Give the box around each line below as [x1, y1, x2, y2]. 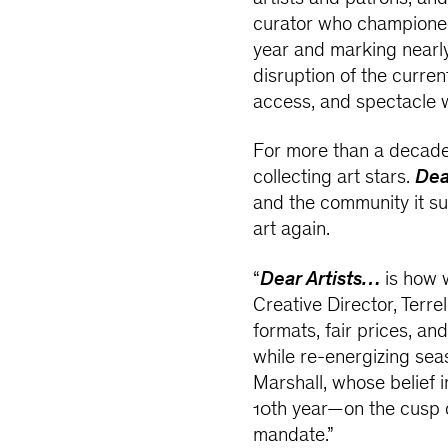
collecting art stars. [253, 168, 416, 190]
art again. [253, 220, 331, 242]
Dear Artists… [260, 270, 381, 292]
